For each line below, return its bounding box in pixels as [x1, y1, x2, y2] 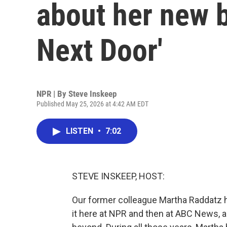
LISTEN [66, 126, 95, 136]
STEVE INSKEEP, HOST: [72, 171, 165, 181]
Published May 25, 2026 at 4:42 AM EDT [36, 100, 148, 108]
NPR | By [36, 89, 68, 99]
